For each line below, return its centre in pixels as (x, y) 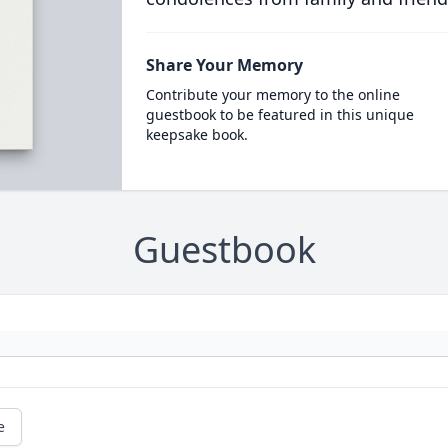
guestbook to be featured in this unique (279, 114)
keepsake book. (196, 134)
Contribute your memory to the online (272, 94)
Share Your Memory (224, 65)
